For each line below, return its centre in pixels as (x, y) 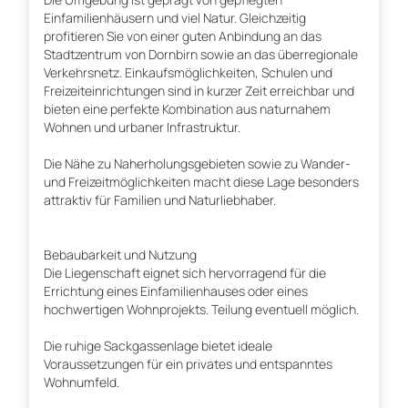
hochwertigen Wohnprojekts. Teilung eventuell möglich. (201, 310)
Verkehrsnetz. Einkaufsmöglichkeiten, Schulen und (188, 73)
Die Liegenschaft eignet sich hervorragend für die (185, 273)
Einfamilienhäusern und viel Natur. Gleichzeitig (175, 18)
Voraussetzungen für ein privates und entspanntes (188, 364)
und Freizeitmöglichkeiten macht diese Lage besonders (201, 182)
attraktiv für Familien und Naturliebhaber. (160, 200)
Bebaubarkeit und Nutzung (120, 255)
